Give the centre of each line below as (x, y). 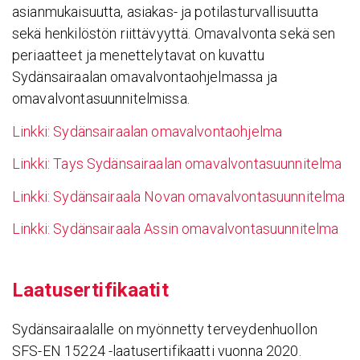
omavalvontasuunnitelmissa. (101, 99)
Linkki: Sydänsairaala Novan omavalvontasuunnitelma (179, 196)
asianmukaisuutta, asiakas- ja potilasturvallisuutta (166, 12)
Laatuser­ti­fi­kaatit (90, 290)
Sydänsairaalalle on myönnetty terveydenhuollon (165, 329)
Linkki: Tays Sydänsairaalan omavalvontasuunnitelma (177, 164)
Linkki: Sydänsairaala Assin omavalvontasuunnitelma (176, 229)
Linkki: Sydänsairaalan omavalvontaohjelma (147, 131)
